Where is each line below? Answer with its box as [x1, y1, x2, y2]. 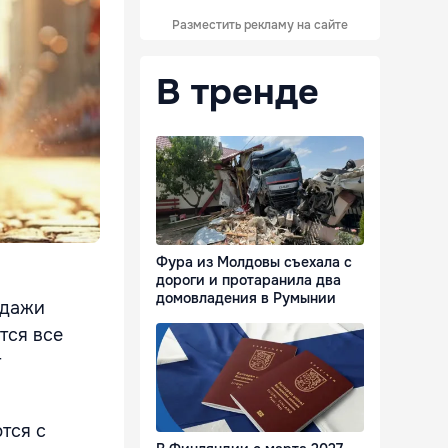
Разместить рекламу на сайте [172, 17, 348, 33]
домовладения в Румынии [156, 289, 336, 308]
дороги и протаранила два [156, 271, 341, 290]
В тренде [156, 69, 319, 115]
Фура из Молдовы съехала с [156, 253, 352, 272]
